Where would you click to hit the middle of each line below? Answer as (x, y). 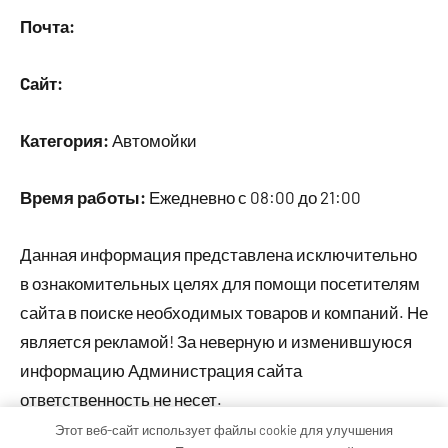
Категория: (64, 140)
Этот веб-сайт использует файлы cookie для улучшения (224, 429)
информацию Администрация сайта (161, 370)
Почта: (47, 26)
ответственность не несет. (121, 399)
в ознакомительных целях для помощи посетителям (220, 283)
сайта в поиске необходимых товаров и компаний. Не (224, 312)
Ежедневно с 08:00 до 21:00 (253, 197)
